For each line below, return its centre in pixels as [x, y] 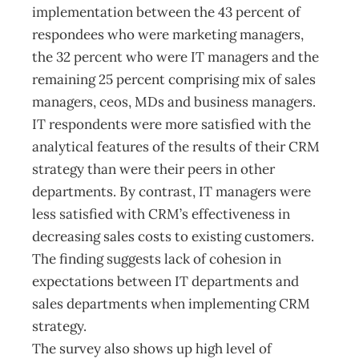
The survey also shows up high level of [152, 349]
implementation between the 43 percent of [166, 12]
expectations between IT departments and [165, 281]
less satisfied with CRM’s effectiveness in [161, 214]
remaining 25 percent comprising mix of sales [174, 79]
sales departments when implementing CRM [171, 304]
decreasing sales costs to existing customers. [173, 236]
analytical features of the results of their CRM [176, 147]
